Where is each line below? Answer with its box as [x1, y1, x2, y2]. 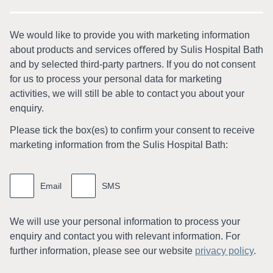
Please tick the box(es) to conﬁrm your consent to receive [10, 125, 255, 136]
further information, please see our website [10, 246, 195, 257]
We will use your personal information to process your [10, 216, 240, 227]
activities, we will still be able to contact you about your [10, 88, 244, 99]
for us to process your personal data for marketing [10, 74, 222, 85]
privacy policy [195, 246, 253, 257]
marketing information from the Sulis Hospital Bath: [10, 140, 228, 151]
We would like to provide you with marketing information [10, 30, 250, 41]
